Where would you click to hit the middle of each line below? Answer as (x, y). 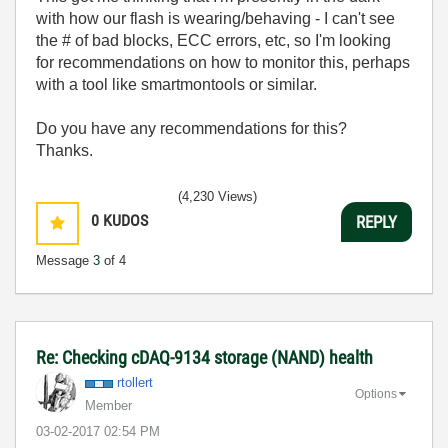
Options (376, 393)
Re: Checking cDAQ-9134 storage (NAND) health (204, 357)
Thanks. (64, 150)
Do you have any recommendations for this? (191, 128)
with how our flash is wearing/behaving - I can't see (215, 18)
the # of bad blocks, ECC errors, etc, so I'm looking (213, 40)
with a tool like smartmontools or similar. (176, 84)
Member (108, 405)
